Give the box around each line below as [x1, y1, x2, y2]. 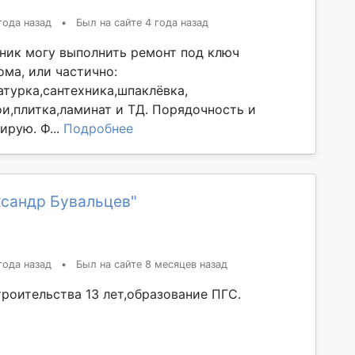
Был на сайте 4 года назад [76, 16, 208, 29]
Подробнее [63, 120, 133, 136]
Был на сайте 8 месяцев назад [76, 258, 227, 270]
